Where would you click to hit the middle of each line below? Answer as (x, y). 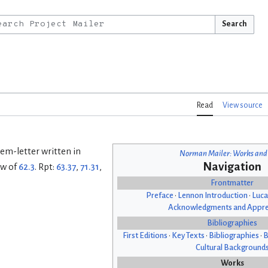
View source (243, 106)
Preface (159, 196)
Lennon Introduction (212, 196)
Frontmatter (232, 183)
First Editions (145, 236)
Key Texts (188, 236)
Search (234, 24)
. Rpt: (45, 167)
